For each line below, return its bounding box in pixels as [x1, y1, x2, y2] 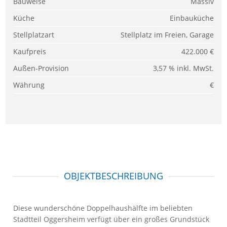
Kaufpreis [13, 47, 47, 56]
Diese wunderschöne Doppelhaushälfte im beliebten [13, 203, 193, 213]
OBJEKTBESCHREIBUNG [64, 170, 163, 182]
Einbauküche [169, 13, 214, 23]
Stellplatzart [13, 30, 55, 40]
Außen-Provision [13, 63, 69, 73]
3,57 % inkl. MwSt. [153, 63, 214, 73]
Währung [13, 80, 45, 90]
